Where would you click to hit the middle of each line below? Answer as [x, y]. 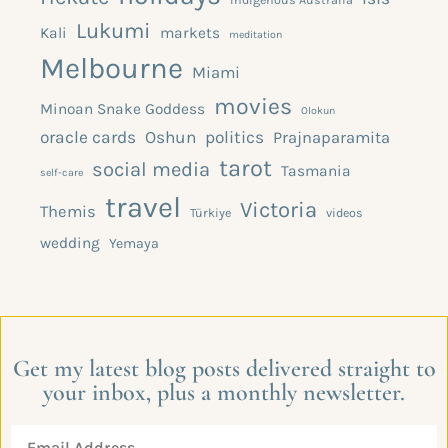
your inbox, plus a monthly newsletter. [224, 392]
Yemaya [134, 243]
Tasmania [316, 170]
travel [143, 206]
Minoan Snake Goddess [122, 108]
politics [234, 136]
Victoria [278, 209]
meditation [255, 34]
